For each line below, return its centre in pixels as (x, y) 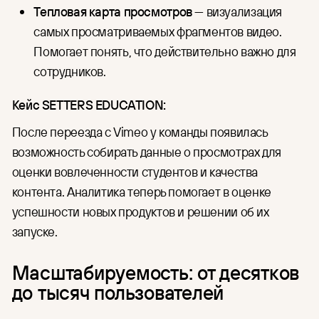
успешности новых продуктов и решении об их (140, 212)
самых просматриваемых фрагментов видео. (158, 31)
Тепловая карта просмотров (113, 11)
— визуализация (237, 11)
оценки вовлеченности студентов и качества (135, 172)
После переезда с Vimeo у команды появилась (140, 132)
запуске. (35, 232)
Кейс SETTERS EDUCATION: (89, 105)
